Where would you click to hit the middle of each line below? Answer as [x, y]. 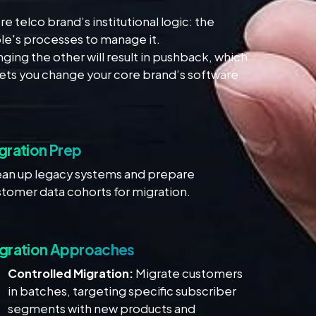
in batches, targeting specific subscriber [122, 291]
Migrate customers [188, 274]
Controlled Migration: [71, 274]
